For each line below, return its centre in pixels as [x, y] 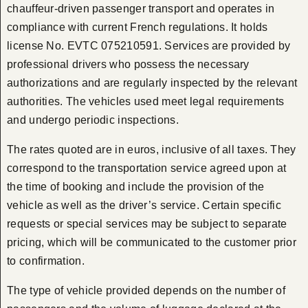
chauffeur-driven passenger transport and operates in [141, 9]
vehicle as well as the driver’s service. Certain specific [144, 206]
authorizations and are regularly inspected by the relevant [152, 83]
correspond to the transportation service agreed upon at [147, 168]
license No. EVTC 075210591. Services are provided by [149, 46]
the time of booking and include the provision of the [136, 187]
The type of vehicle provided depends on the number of [146, 291]
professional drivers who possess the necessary [128, 65]
